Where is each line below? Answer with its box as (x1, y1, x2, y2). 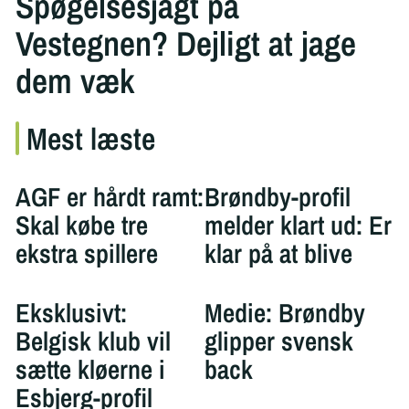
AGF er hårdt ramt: (15, 179, 204, 215)
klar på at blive (204, 236, 352, 272)
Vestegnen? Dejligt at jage (15, 20, 356, 68)
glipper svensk (204, 322, 353, 359)
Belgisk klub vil (15, 322, 171, 359)
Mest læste (26, 118, 155, 160)
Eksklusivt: (15, 294, 127, 330)
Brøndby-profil (204, 179, 351, 215)
